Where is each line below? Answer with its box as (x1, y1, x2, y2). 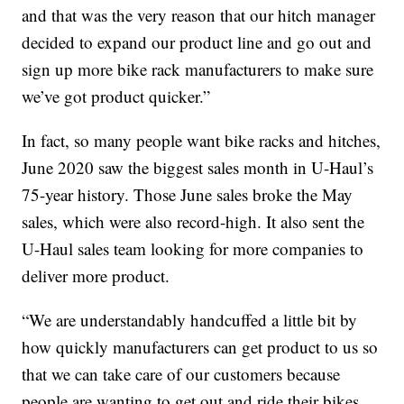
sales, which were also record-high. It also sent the (22, 210, 365, 234)
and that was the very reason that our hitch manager (22, 4, 376, 27)
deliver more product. (22, 264, 170, 288)
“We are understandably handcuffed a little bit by (22, 308, 358, 332)
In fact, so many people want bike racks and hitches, (22, 129, 381, 152)
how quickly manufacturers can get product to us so (22, 335, 379, 359)
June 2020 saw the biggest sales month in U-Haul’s (22, 156, 374, 179)
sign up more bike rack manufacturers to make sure (22, 58, 374, 81)
